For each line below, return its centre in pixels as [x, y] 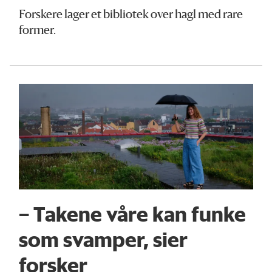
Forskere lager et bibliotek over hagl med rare [131, 15]
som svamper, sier [104, 239]
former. [38, 31]
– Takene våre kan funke [133, 213]
